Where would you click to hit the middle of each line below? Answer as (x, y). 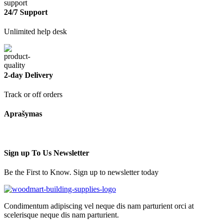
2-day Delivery (28, 75)
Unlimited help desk (35, 32)
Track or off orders (33, 94)
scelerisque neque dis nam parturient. (61, 215)
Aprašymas (23, 114)
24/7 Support (26, 12)
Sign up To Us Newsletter (47, 153)
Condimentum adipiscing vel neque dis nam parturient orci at (99, 206)
